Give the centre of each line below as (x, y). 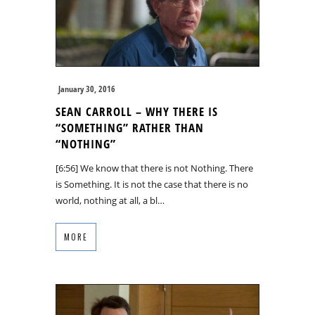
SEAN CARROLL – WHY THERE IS (137, 111)
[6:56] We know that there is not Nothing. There (154, 168)
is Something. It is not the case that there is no (152, 184)
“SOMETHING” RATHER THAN (130, 127)
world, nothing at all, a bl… (110, 200)
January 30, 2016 (87, 89)
